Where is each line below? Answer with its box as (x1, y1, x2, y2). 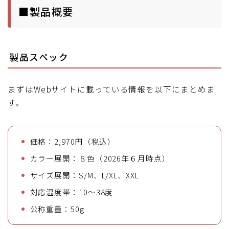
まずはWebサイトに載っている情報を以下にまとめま (8, 83, 215, 95)
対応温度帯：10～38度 (30, 186, 113, 197)
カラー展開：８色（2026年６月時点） (30, 152, 170, 164)
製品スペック (9, 50, 68, 63)
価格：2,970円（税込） (30, 135, 116, 147)
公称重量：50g (30, 203, 84, 214)
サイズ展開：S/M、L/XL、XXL (30, 169, 139, 180)
